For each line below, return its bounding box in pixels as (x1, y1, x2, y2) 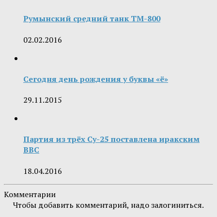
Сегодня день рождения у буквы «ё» (23, 73, 168, 84)
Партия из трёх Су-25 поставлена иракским (23, 134, 200, 145)
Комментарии (4, 188, 56, 200)
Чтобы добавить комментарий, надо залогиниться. (13, 199, 204, 210)
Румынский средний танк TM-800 (23, 13, 160, 24)
